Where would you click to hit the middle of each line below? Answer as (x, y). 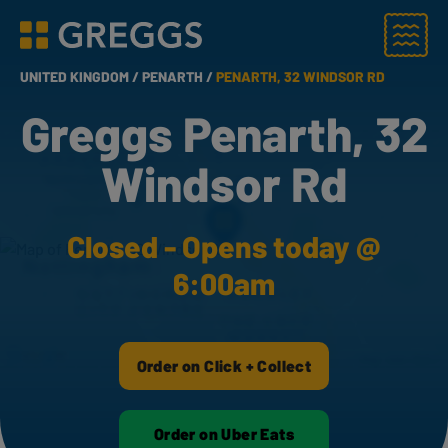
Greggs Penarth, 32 (224, 133)
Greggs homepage (83, 45)
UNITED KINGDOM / (81, 76)
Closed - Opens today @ (224, 246)
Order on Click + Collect (224, 365)
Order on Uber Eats (224, 433)
